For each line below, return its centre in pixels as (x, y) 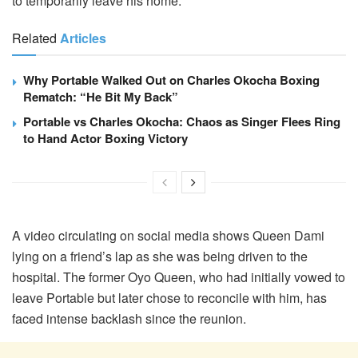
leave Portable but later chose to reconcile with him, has (169, 297)
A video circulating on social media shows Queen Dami (168, 235)
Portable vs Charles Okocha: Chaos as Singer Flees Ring (182, 121)
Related (34, 38)
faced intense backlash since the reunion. (129, 318)
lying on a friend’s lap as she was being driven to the (160, 256)
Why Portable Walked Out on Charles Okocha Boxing (171, 80)
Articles (83, 38)
